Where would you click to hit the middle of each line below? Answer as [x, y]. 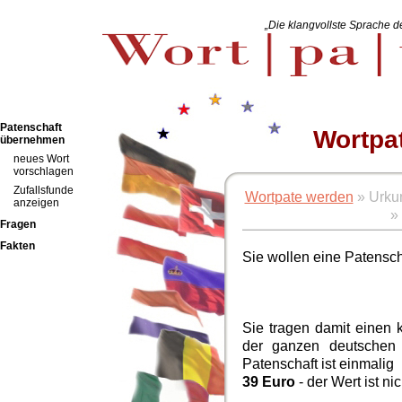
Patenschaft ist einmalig [318, 364]
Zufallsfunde [44, 190]
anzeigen [36, 203]
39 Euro [269, 382]
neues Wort [41, 159]
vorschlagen [44, 171]
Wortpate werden [299, 197]
